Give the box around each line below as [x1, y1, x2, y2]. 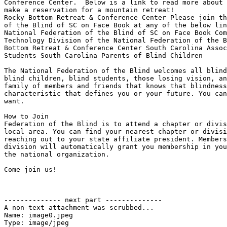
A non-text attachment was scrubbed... [4, 204, 154, 212]
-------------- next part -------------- [4, 196, 162, 204]
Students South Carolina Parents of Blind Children [4, 52, 203, 60]
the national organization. [4, 150, 113, 159]
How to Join [4, 112, 49, 121]
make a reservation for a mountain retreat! [4, 6, 174, 14]
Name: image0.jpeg [4, 211, 73, 219]
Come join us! [4, 166, 57, 174]
